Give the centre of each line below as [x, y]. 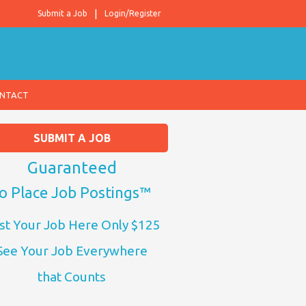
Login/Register [133, 13]
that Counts [72, 277]
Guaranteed [72, 168]
